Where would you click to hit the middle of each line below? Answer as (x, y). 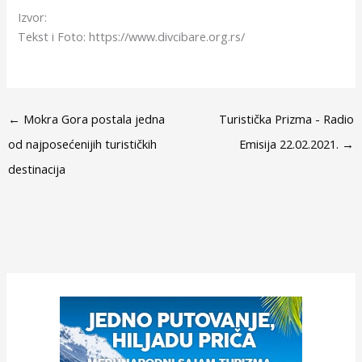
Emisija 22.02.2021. (291, 144)
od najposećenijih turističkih (82, 144)
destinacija (36, 169)
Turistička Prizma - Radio (287, 119)
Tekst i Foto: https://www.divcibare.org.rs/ (132, 36)
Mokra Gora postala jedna (92, 119)
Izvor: (33, 17)
